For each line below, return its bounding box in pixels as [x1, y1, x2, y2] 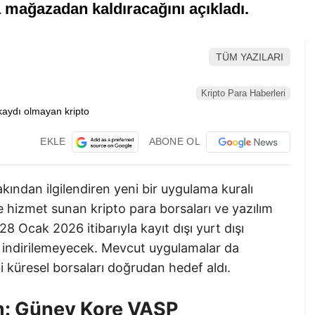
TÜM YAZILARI [216, 51, 283, 63]
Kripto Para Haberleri [201, 87, 285, 98]
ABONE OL [148, 135, 200, 147]
